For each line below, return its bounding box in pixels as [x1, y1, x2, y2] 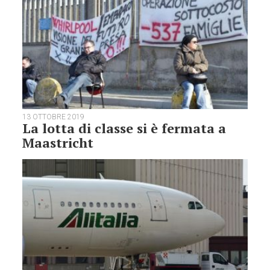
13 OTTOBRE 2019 [22, 112, 85, 121]
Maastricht [22, 133, 94, 151]
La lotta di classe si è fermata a [22, 119, 227, 137]
